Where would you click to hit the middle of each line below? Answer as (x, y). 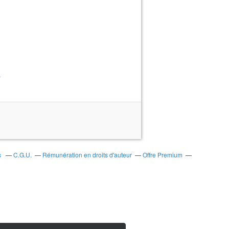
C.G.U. (22, 155)
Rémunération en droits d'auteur (87, 155)
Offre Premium (162, 155)
